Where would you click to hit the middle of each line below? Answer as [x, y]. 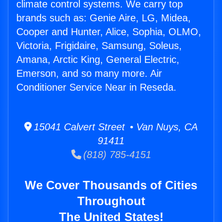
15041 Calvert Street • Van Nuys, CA [115, 127]
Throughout [111, 201]
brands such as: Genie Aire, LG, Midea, [104, 18]
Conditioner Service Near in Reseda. [96, 87]
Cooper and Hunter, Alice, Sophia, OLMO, [109, 32]
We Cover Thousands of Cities [111, 185]
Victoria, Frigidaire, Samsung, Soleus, [99, 46]
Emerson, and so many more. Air [89, 74]
